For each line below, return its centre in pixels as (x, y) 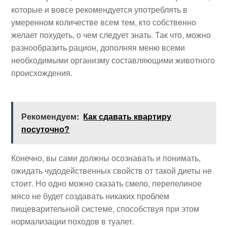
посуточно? (46, 129)
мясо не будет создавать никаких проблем (90, 196)
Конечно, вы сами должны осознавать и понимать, (106, 158)
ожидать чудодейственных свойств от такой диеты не (112, 170)
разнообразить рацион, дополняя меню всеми (98, 47)
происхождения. (42, 72)
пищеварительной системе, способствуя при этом (105, 208)
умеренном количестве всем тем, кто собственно (104, 22)
